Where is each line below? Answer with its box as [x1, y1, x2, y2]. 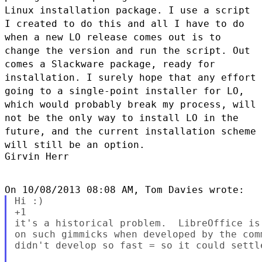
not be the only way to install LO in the [5, 112, 239, 123]
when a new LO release [5, 31, 133, 43]
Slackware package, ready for [51, 58, 215, 70]
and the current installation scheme [51, 125, 256, 137]
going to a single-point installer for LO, [5, 85, 244, 96]
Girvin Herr [5, 150, 69, 162]
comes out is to [133, 31, 221, 43]
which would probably [5, 98, 127, 110]
